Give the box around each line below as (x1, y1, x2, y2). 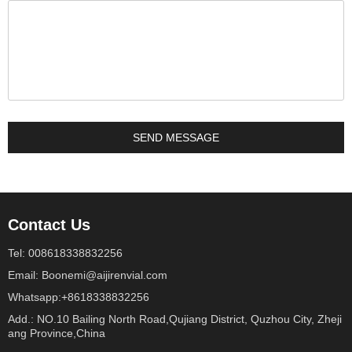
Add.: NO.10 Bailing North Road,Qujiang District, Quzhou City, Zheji (8, 313, 342, 325)
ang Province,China (8, 327, 105, 339)
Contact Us (8, 216, 90, 233)
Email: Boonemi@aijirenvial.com (8, 269, 167, 281)
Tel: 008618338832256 (8, 247, 123, 259)
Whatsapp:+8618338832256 (8, 291, 149, 303)
